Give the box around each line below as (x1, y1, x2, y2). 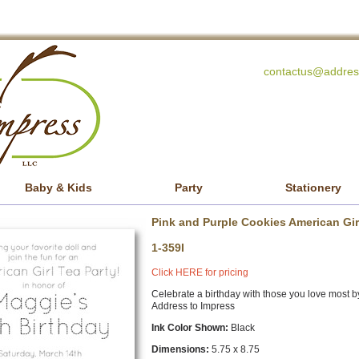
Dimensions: (151, 344, 212, 355)
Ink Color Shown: (151, 322, 231, 333)
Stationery (285, 181, 341, 194)
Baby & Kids (25, 181, 92, 194)
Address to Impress (151, 301, 235, 312)
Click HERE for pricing (151, 267, 248, 278)
